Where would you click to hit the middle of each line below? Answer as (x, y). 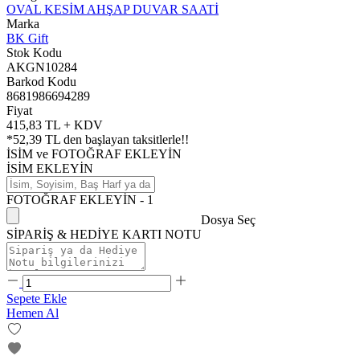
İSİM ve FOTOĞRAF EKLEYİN (94, 153)
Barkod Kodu (41, 81)
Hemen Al (33, 313)
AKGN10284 (42, 67)
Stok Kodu (34, 52)
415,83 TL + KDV (55, 125)
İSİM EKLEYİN (50, 168)
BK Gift (27, 38)
